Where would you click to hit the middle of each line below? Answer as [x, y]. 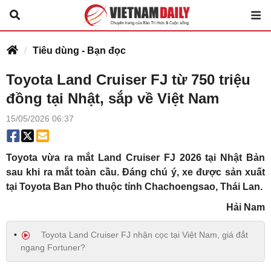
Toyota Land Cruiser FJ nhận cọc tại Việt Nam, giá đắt [143, 235]
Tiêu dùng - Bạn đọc [79, 51]
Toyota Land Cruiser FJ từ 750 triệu [128, 80]
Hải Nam [246, 207]
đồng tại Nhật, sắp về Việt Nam [113, 98]
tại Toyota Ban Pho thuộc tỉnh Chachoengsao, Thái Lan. [134, 187]
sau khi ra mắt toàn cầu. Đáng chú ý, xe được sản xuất [135, 172]
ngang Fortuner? [53, 247]
